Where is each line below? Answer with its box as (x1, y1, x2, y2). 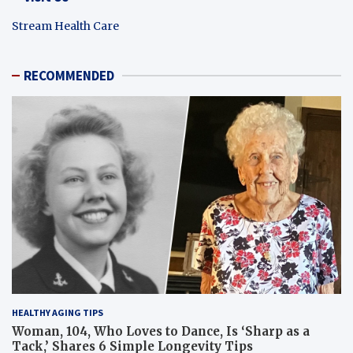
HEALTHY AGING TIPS (12, 306, 103, 318)
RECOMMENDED (24, 66, 114, 84)
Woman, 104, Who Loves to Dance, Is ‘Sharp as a (12, 323, 310, 339)
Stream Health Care (12, 18, 119, 33)
